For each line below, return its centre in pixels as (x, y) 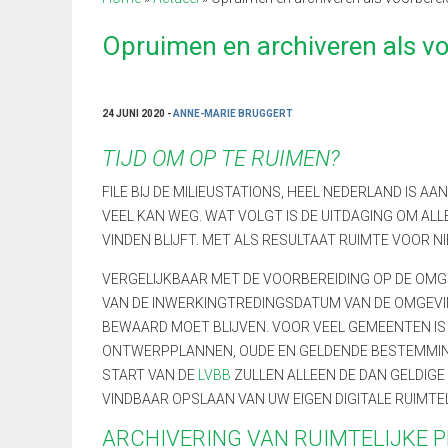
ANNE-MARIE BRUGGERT (233, 114)
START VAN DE (150, 375)
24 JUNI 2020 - (137, 114)
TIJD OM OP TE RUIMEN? (221, 159)
